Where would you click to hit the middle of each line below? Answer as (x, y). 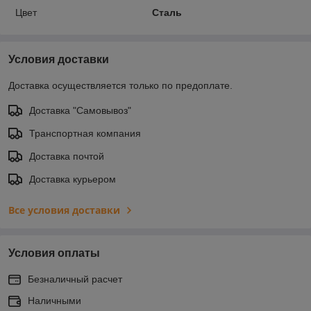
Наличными (54, 300)
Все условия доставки (64, 210)
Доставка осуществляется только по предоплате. (120, 85)
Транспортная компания (85, 133)
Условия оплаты (54, 253)
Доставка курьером (73, 179)
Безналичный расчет (75, 279)
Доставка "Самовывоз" (80, 110)
